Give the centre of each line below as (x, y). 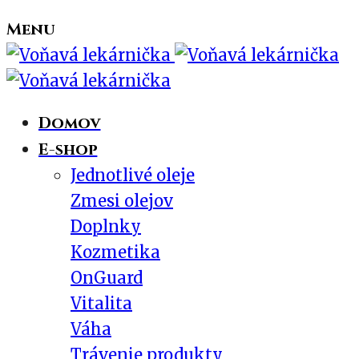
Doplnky (106, 226)
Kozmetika (115, 252)
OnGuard (107, 278)
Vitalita (101, 303)
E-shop (68, 149)
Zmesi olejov (122, 201)
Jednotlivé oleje (133, 175)
